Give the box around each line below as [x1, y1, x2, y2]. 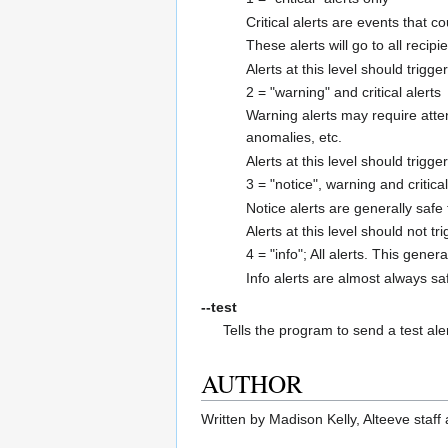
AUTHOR [201, 366, 303, 401]
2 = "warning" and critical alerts [245, 84, 441, 101]
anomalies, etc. [245, 129, 342, 146]
